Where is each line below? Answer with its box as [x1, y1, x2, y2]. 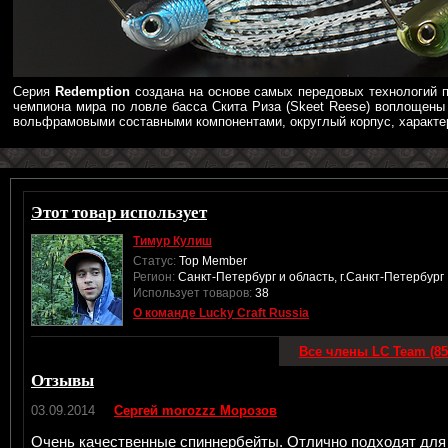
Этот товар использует [31, 199, 207, 224]
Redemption [54, 84, 130, 99]
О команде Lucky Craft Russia [133, 306, 309, 320]
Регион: [133, 270, 175, 284]
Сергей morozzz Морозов [114, 403, 277, 418]
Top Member [176, 254, 247, 268]
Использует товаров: [133, 286, 252, 300]
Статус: [133, 254, 176, 268]
